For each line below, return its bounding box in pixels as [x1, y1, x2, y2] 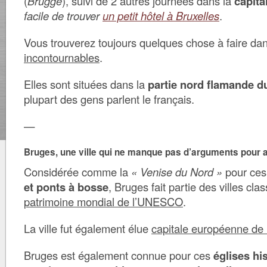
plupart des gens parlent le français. [24, 91, 194, 107]
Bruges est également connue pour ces [24, 247, 213, 263]
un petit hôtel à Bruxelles [103, 8, 219, 23]
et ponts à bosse [24, 179, 108, 195]
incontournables [24, 49, 100, 65]
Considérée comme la [24, 164, 131, 179]
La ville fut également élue [24, 221, 151, 236]
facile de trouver [24, 8, 103, 23]
